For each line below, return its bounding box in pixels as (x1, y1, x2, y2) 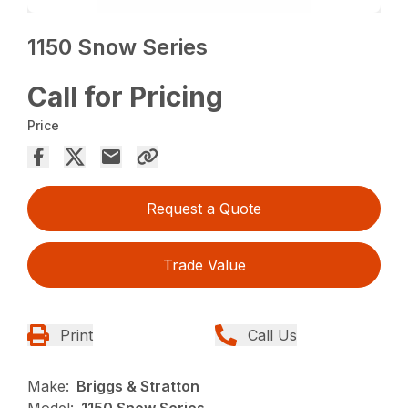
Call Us (248, 326, 297, 345)
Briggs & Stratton (76, 377, 200, 396)
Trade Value (162, 256, 246, 275)
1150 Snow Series (27, 34, 209, 61)
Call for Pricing (27, 80, 224, 114)
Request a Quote (147, 199, 261, 219)
